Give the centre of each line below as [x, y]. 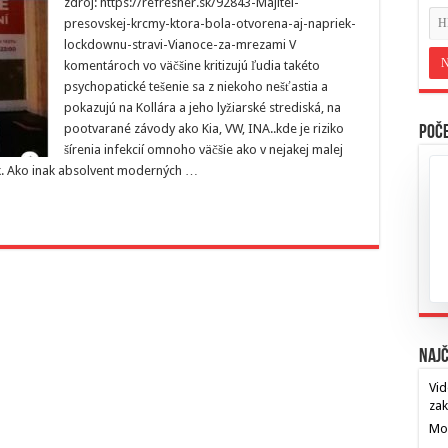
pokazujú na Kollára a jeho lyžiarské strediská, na [202, 107]
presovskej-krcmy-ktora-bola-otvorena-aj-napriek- [210, 23]
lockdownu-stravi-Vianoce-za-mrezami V [180, 44]
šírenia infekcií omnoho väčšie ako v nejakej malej [203, 149]
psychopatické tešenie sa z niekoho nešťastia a [196, 86]
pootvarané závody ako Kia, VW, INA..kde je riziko [204, 128]
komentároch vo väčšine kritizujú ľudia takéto [192, 65]
